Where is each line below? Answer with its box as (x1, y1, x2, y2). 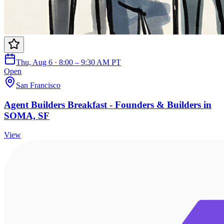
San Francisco (16, 80, 60, 89)
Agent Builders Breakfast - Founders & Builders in (4, 99, 211, 110)
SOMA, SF (4, 110, 49, 121)
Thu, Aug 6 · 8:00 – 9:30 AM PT (16, 57, 121, 66)
